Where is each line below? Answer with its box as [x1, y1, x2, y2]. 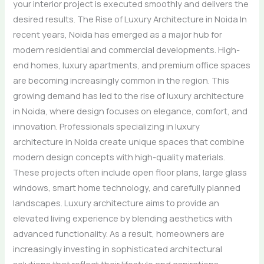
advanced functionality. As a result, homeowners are [13, 227, 225, 239]
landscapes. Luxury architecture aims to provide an [13, 196, 220, 209]
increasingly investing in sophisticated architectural [13, 242, 223, 255]
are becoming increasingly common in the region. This [13, 74, 230, 86]
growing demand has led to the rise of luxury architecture [13, 89, 245, 101]
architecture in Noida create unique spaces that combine [13, 135, 245, 147]
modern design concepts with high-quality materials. [13, 150, 226, 163]
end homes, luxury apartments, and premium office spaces [13, 58, 251, 71]
